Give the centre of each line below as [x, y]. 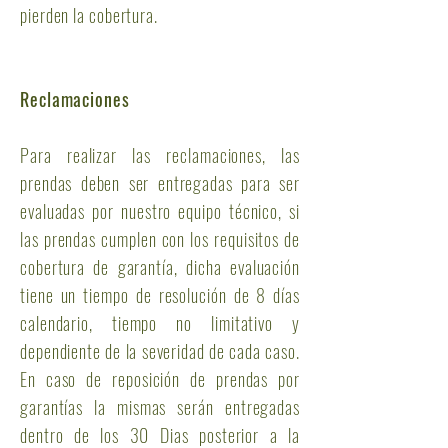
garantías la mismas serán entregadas [160, 407]
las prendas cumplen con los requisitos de [160, 239]
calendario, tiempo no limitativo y [160, 323]
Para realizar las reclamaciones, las [160, 155]
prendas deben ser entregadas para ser [160, 183]
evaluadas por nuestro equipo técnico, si [160, 211]
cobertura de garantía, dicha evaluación [160, 267]
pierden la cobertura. [89, 15]
